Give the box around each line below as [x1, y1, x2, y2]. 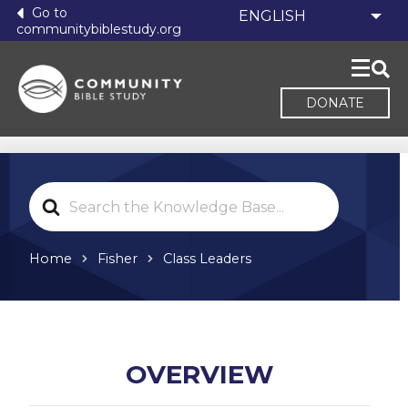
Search [28, 185, 79, 202]
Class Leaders [163, 250, 251, 268]
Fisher [97, 250, 138, 268]
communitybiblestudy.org [16, 20, 181, 37]
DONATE [306, 95, 364, 111]
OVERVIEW [126, 359, 274, 391]
